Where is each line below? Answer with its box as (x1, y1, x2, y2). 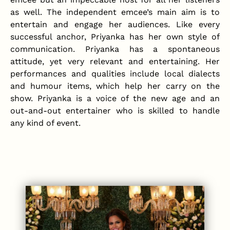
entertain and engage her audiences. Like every (10, 20, 220, 29)
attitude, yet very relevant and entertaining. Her (10, 56, 220, 66)
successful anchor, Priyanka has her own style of (10, 32, 220, 42)
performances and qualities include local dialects (10, 69, 220, 79)
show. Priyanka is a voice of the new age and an (10, 93, 220, 103)
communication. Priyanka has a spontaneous (10, 44, 220, 54)
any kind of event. (10, 118, 81, 128)
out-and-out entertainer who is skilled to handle (10, 106, 220, 116)
